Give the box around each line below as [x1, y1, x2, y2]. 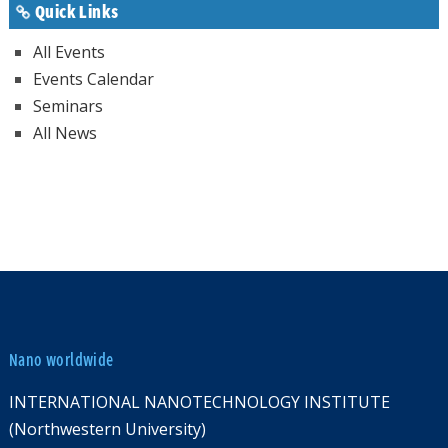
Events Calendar [32, 68, 154, 91]
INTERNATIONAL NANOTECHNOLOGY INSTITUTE [8, 391, 390, 414]
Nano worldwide [8, 350, 114, 371]
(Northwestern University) [8, 418, 206, 441]
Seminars [32, 95, 103, 118]
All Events [32, 41, 105, 64]
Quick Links [34, 2, 119, 23]
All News [32, 122, 97, 145]
